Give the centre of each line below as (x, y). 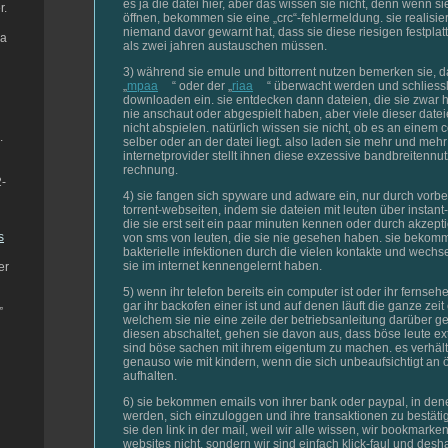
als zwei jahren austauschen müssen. (225, 45)
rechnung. (150, 169)
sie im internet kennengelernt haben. (222, 265)
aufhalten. (150, 375)
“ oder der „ (202, 85)
